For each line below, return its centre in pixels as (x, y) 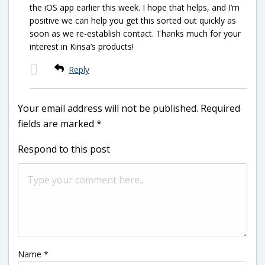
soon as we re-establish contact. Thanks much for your (135, 33)
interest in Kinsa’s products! (82, 46)
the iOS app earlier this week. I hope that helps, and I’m (135, 7)
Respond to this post (64, 149)
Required (220, 108)
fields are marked (57, 123)
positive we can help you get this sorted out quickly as (133, 20)
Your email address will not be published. (108, 108)
